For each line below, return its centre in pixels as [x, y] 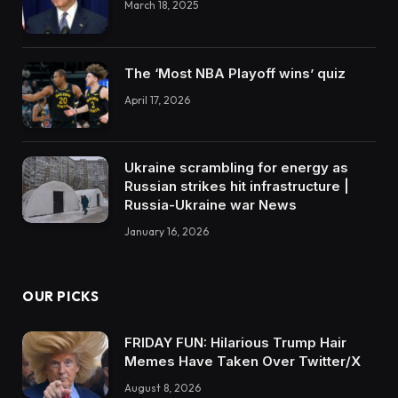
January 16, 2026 [167, 232]
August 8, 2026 [163, 388]
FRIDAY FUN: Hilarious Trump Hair [235, 343]
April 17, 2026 [157, 99]
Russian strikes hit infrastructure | [237, 187]
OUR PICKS [61, 297]
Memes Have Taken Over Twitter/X [243, 362]
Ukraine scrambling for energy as [236, 168]
